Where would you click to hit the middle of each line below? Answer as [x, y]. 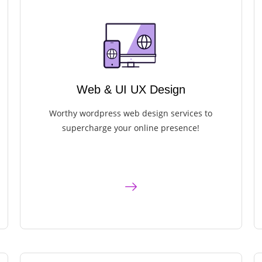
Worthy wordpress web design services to [131, 113]
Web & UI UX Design [131, 90]
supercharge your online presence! [131, 128]
